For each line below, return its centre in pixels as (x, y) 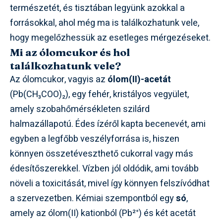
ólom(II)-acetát (139, 80)
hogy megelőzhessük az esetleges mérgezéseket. (110, 38)
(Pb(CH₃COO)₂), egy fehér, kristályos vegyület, (99, 94)
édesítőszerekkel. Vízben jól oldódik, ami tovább (104, 169)
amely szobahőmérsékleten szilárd (80, 109)
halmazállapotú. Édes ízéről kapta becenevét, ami (108, 124)
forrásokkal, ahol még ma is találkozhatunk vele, (105, 23)
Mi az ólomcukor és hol (70, 52)
